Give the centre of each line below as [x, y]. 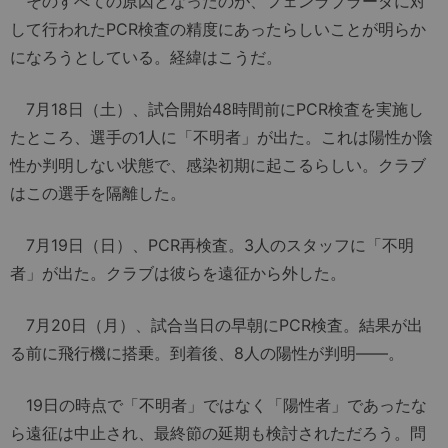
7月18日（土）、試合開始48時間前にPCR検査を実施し [217, 109]
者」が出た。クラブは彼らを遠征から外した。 [178, 273]
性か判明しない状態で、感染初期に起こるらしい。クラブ [218, 165]
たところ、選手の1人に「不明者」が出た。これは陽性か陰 [221, 137]
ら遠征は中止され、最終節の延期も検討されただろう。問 [218, 433]
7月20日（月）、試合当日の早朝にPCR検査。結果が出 [216, 325]
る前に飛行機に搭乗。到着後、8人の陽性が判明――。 [207, 353]
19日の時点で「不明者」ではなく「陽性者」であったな [218, 405]
